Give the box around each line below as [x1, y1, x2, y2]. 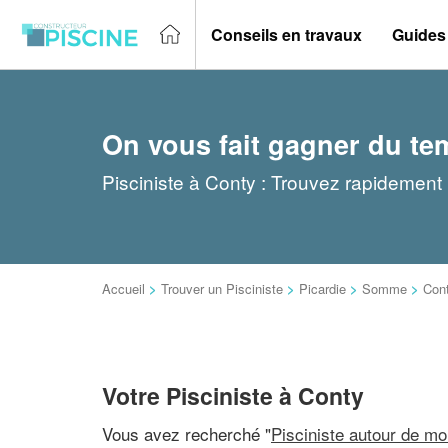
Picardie [299, 279, 346, 298]
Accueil [102, 279, 145, 298]
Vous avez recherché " [102, 420, 271, 446]
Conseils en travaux [211, 22, 362, 46]
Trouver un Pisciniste [161, 279, 283, 298]
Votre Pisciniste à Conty [102, 379, 364, 412]
